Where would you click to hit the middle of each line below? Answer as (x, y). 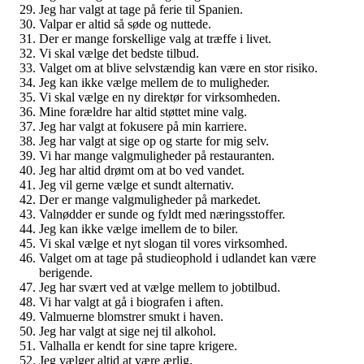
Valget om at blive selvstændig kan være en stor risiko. (178, 67)
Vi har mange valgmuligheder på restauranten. (157, 155)
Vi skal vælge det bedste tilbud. (119, 53)
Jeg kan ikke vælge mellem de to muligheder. (154, 82)
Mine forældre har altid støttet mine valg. (143, 111)
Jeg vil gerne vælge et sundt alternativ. (136, 184)
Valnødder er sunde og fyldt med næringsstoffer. (162, 214)
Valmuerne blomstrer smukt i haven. (131, 316)
